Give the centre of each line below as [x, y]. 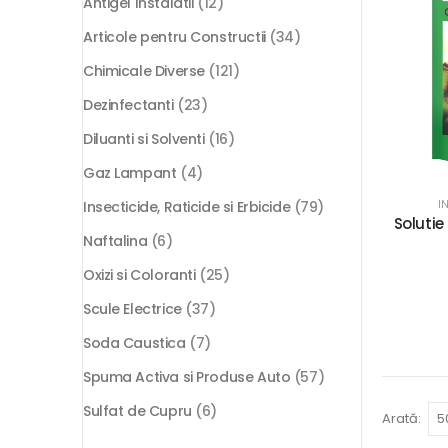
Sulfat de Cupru [137, 411]
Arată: [401, 418]
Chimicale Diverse [144, 71]
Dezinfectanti [128, 105]
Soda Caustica [134, 343]
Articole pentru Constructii [174, 37]
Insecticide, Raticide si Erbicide [187, 207]
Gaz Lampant [130, 173]
